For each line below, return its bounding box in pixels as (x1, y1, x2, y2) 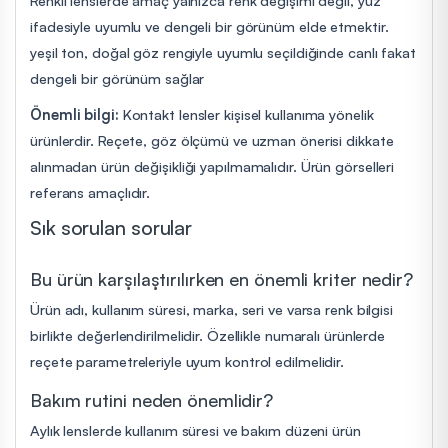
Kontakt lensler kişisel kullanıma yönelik (118, 104, 374, 123)
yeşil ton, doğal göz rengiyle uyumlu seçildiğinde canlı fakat (30, 42, 416, 61)
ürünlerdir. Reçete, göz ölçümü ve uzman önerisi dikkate (30, 130, 394, 149)
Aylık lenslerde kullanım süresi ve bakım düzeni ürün (30, 420, 361, 439)
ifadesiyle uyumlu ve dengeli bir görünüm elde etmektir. (30, 16, 389, 35)
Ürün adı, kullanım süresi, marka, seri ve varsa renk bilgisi (30, 299, 393, 318)
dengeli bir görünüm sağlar (30, 68, 205, 87)
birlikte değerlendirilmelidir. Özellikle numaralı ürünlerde (30, 325, 386, 344)
